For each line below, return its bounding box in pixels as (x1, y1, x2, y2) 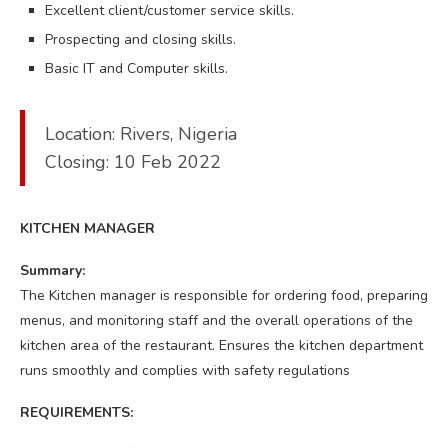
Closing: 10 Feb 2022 (45, 149, 221, 174)
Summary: (20, 260, 85, 280)
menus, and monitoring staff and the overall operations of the (20, 310, 413, 330)
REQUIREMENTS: (20, 402, 133, 422)
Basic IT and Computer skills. (45, 58, 228, 78)
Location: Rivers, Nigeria (45, 121, 237, 146)
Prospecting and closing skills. (45, 29, 236, 49)
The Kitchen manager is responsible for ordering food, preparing (20, 285, 428, 305)
